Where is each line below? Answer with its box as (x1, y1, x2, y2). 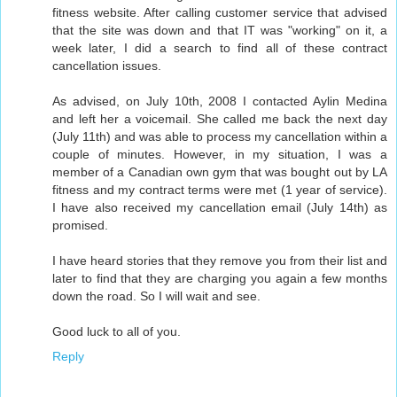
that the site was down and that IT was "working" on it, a (52, 23, 387, 38)
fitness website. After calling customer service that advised (52, 5, 387, 20)
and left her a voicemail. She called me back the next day (52, 112, 387, 127)
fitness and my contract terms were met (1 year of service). (52, 183, 387, 198)
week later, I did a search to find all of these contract (52, 41, 387, 56)
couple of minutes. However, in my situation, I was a (52, 147, 387, 162)
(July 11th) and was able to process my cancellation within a (52, 129, 387, 144)
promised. (52, 218, 108, 233)
